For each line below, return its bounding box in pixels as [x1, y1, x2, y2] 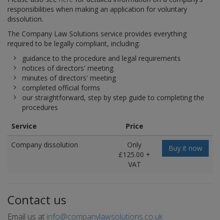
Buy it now [168, 143, 202, 153]
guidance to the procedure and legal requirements [22, 54, 181, 63]
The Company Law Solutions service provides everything [7, 29, 187, 38]
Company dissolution [11, 140, 78, 149]
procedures [22, 103, 58, 112]
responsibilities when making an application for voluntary [7, 4, 187, 14]
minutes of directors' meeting [22, 73, 116, 82]
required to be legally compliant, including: [7, 39, 140, 48]
